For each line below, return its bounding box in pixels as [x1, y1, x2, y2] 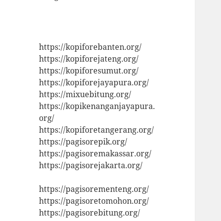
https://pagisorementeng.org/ [39, 183, 149, 194]
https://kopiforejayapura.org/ [39, 76, 149, 88]
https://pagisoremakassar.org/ [39, 147, 152, 159]
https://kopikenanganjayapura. [39, 100, 155, 111]
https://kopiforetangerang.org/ [39, 124, 154, 135]
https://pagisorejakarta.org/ [39, 159, 143, 171]
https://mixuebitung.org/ [39, 88, 132, 100]
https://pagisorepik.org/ [39, 136, 128, 147]
